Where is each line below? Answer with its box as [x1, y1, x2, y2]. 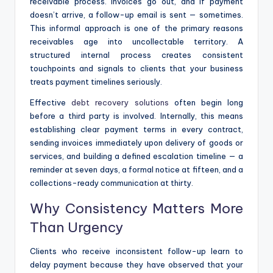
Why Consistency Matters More [30, 199, 243, 217]
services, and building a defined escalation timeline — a [30, 151, 243, 161]
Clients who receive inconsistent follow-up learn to [30, 246, 243, 256]
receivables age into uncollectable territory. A [30, 36, 243, 46]
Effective [30, 97, 72, 107]
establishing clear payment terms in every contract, [30, 124, 243, 134]
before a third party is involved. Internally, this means [30, 110, 243, 121]
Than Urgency [30, 218, 123, 236]
